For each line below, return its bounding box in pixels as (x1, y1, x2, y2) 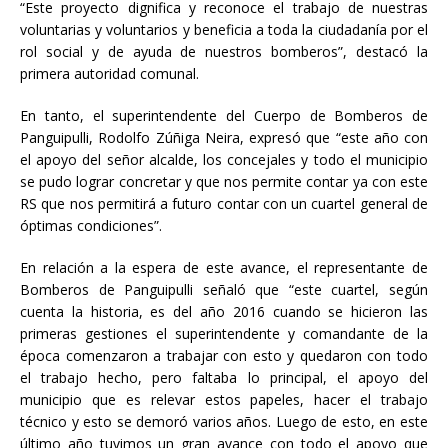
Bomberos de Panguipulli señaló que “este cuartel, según (20, 280, 428, 300)
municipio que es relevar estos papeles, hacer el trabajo (20, 390, 428, 410)
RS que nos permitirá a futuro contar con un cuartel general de (20, 194, 428, 214)
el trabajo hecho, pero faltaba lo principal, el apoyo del (20, 368, 428, 388)
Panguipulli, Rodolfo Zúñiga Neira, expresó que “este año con (20, 128, 428, 148)
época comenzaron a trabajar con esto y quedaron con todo (20, 346, 428, 366)
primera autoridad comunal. (20, 64, 199, 84)
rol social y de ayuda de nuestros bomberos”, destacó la (20, 42, 428, 62)
